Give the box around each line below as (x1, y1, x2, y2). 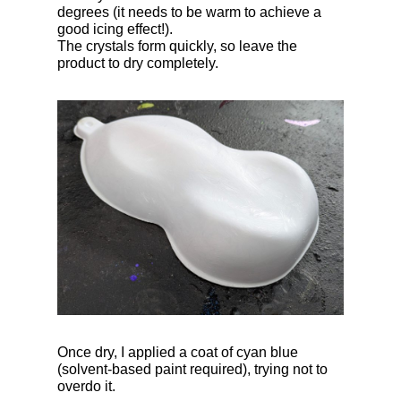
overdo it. (57, 379, 115, 395)
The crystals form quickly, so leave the (57, 38, 297, 54)
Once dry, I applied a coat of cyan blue (57, 345, 298, 361)
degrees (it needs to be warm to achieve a (57, 4, 321, 20)
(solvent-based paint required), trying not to (57, 362, 328, 378)
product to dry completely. (57, 55, 218, 71)
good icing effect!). (57, 21, 173, 37)
